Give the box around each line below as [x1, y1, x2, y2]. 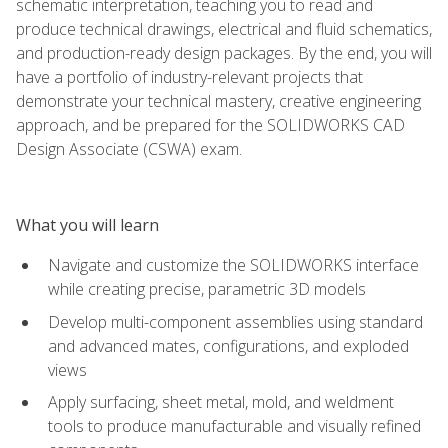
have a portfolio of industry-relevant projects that [16, 65, 363, 88]
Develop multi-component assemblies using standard [48, 310, 423, 333]
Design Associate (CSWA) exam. [16, 137, 242, 160]
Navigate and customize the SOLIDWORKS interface [48, 253, 419, 276]
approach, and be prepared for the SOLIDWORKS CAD [16, 113, 405, 136]
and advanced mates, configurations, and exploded [48, 334, 409, 357]
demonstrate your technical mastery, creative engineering [16, 89, 421, 112]
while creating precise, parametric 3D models [48, 277, 366, 300]
